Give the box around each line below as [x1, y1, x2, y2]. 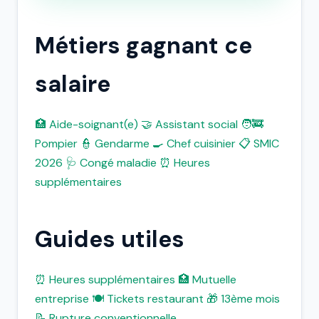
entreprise [35, 291, 89, 306]
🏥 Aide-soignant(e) [35, 117, 138, 132]
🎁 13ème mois [206, 291, 280, 306]
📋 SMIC [239, 136, 279, 151]
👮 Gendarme [80, 136, 150, 151]
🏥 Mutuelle [178, 272, 236, 287]
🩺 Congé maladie [66, 155, 157, 170]
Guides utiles [35, 224, 184, 254]
